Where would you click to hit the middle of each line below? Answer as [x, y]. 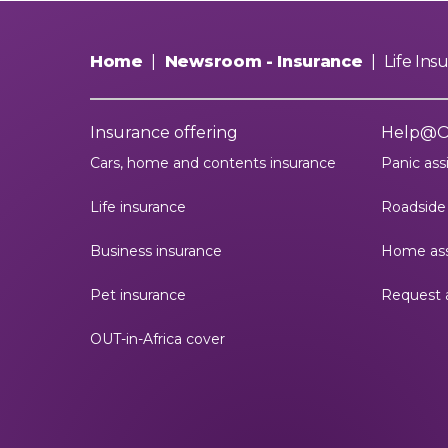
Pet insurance [138, 295]
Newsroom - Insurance [263, 61]
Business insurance [156, 251]
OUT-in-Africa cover [157, 339]
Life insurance [138, 207]
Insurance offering [164, 132]
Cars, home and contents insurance [213, 163]
